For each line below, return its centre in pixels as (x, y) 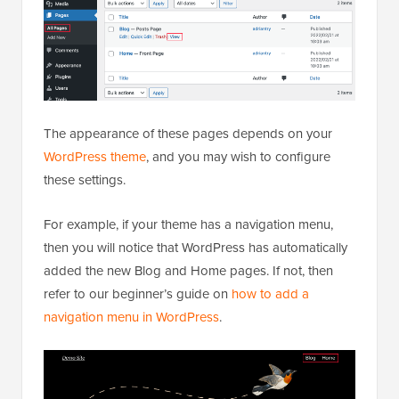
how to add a (270, 294)
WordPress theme (95, 157)
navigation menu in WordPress (131, 318)
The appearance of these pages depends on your (188, 134)
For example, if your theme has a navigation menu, (188, 225)
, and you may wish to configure (238, 157)
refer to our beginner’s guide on (138, 294)
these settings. (85, 180)
